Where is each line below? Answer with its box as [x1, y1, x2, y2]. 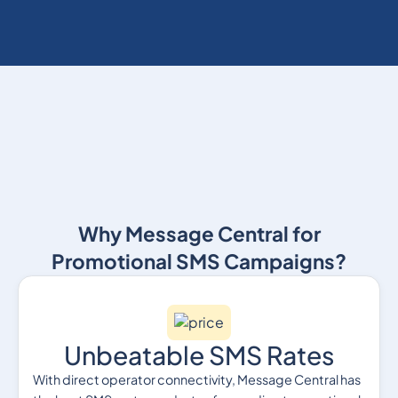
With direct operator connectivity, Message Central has [32, 371, 361, 388]
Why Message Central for [77, 221, 321, 247]
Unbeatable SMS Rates [64, 339, 334, 371]
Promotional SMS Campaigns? [52, 249, 346, 275]
